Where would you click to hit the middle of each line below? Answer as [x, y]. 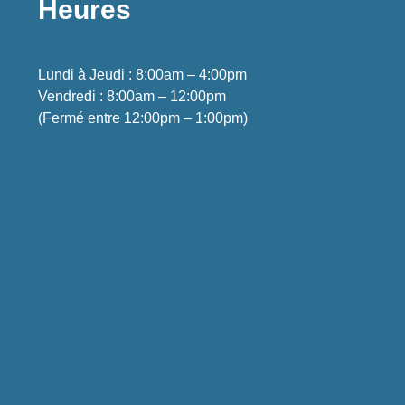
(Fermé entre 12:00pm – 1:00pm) [143, 118]
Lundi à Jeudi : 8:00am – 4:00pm [143, 75]
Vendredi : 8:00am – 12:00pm [132, 96]
